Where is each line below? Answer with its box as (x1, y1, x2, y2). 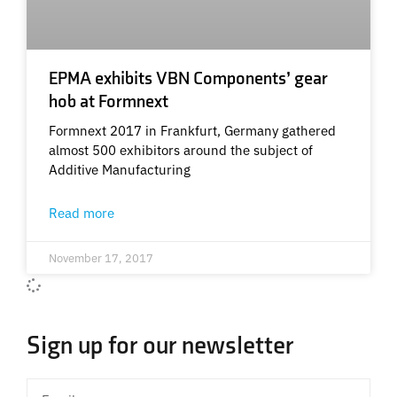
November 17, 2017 (49, 249, 153, 267)
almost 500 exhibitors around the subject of (49, 140, 313, 160)
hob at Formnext (49, 91, 168, 113)
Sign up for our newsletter (27, 331, 293, 362)
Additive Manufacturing (49, 160, 191, 179)
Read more (49, 203, 114, 222)
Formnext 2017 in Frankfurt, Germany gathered (49, 121, 336, 140)
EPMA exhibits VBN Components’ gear (49, 68, 328, 90)
